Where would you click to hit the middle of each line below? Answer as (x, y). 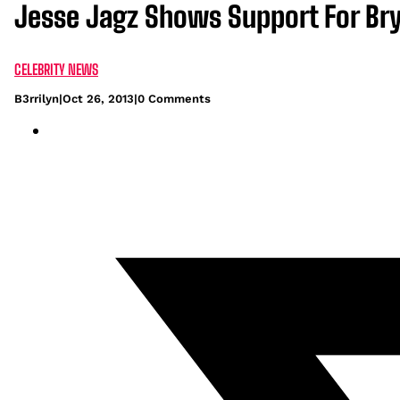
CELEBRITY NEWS (56, 69)
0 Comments (174, 98)
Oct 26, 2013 (98, 98)
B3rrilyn (37, 98)
